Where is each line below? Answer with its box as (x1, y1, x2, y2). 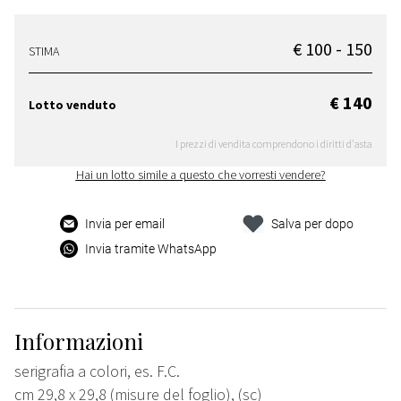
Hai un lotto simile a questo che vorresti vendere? (75, 166, 326, 183)
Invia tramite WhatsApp (85, 242, 218, 257)
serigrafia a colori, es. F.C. (14, 361, 180, 382)
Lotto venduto (29, 97, 116, 114)
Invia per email (85, 217, 166, 232)
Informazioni (14, 327, 143, 356)
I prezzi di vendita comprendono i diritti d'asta (175, 137, 372, 151)
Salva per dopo (270, 217, 354, 232)
